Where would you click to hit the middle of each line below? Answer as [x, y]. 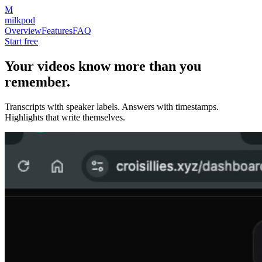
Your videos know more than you [103, 66]
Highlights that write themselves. [65, 117]
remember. [37, 82]
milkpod [20, 20]
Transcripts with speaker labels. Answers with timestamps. [112, 106]
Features [57, 31]
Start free [21, 41]
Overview [23, 31]
